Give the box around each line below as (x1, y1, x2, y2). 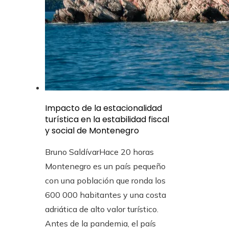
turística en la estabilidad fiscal (45, 113, 169, 125)
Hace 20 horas (99, 147, 154, 157)
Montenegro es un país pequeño (45, 161, 166, 171)
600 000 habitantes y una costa (45, 190, 166, 200)
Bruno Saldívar (45, 147, 99, 157)
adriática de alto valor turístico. (45, 204, 158, 214)
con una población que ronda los (45, 175, 166, 186)
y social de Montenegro (45, 125, 139, 136)
